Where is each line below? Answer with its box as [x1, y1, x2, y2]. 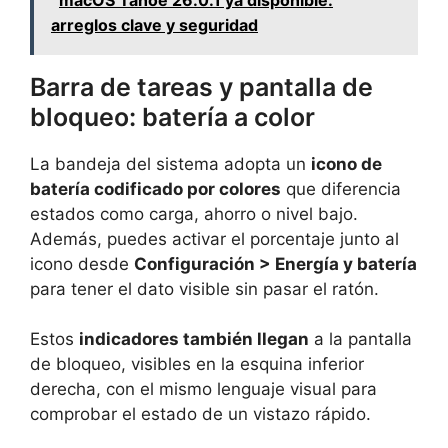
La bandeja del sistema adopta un [30, 153, 311, 174]
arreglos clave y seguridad [51, 14, 258, 35]
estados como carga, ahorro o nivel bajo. [30, 203, 358, 224]
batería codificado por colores [30, 178, 281, 199]
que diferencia [281, 178, 401, 199]
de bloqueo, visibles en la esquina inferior [30, 354, 364, 375]
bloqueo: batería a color [30, 101, 315, 132]
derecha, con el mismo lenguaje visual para [30, 379, 377, 400]
